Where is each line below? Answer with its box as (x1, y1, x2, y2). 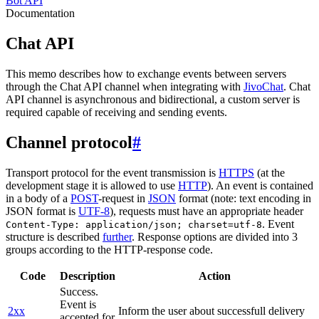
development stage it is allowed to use (6, 179, 178, 192)
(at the (254, 166, 285, 179)
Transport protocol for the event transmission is (6, 166, 219, 179)
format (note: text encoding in (176, 192, 311, 204)
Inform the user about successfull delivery (118, 304, 305, 317)
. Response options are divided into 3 (132, 230, 298, 243)
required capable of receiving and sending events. (6, 105, 227, 118)
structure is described (6, 230, 103, 243)
